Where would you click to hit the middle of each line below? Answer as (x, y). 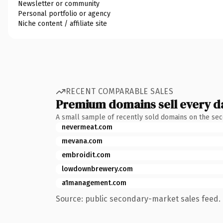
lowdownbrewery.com (97, 169)
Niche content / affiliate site (62, 23)
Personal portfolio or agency (64, 13)
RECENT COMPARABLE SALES (120, 91)
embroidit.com (86, 155)
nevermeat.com (87, 127)
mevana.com (82, 141)
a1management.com (94, 183)
